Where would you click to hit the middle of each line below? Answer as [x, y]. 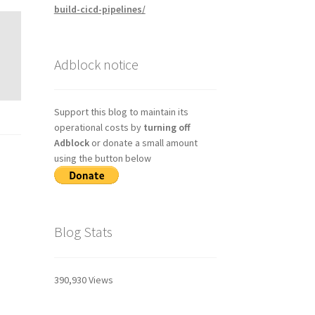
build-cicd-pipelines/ [99, 9]
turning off [167, 128]
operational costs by [98, 128]
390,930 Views [83, 279]
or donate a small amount [143, 143]
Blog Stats [83, 232]
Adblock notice [96, 64]
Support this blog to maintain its [121, 112]
